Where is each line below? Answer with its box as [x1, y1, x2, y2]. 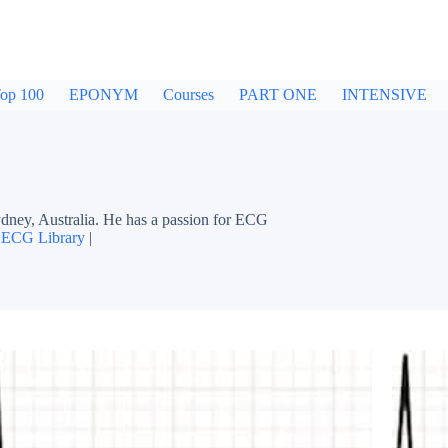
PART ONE [239, 86, 317, 103]
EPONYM [69, 86, 138, 103]
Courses [163, 86, 214, 103]
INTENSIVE [342, 86, 427, 103]
